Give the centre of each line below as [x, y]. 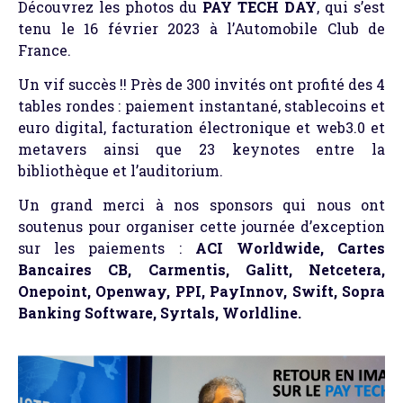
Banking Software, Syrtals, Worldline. [160, 313]
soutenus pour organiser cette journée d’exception [201, 227]
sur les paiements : [107, 248]
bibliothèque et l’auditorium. [121, 170]
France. [45, 49]
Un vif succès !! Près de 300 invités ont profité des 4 [201, 84]
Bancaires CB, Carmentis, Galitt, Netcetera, [201, 270]
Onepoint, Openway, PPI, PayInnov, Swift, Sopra [201, 291]
